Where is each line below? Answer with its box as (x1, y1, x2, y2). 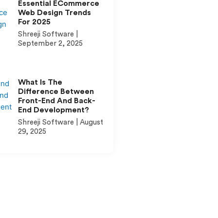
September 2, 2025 (18, 40, 83, 48)
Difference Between (18, 87, 94, 95)
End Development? (18, 106, 89, 114)
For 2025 (18, 18, 51, 26)
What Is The (18, 78, 62, 86)
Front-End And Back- (18, 96, 95, 105)
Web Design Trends (18, 9, 91, 17)
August (77, 118, 103, 126)
